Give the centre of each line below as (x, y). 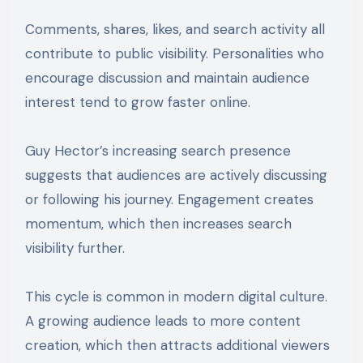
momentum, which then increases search (158, 224)
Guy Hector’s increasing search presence (158, 151)
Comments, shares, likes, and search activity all (175, 29)
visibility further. (75, 248)
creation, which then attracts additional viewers (177, 345)
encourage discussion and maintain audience (167, 78)
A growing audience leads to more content (162, 321)
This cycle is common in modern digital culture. (176, 297)
